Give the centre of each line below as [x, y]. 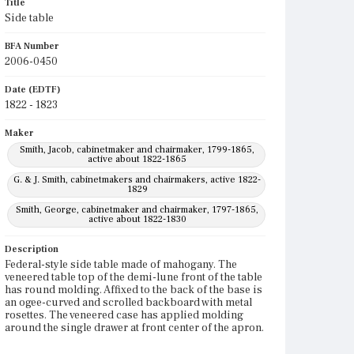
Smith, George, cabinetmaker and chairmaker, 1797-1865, [137, 210]
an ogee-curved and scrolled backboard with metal [128, 303]
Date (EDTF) [33, 90]
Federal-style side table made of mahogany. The [121, 265]
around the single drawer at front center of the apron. [134, 328]
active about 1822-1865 [137, 159]
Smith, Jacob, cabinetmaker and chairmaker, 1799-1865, [137, 150]
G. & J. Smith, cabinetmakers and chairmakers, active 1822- [137, 180]
